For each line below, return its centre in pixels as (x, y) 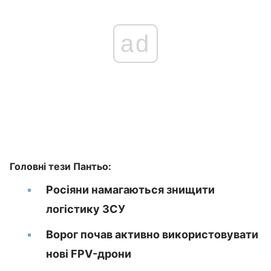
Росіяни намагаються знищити (130, 190)
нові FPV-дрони (89, 254)
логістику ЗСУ (86, 209)
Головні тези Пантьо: (60, 166)
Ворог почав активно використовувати (152, 234)
